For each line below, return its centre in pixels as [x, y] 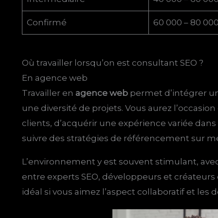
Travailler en [49, 93]
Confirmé [46, 23]
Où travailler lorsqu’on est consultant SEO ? [113, 63]
